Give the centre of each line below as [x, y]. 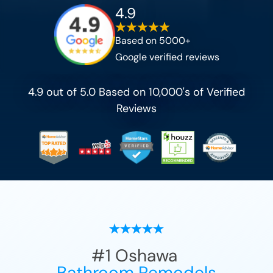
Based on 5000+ [153, 40]
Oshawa [146, 256]
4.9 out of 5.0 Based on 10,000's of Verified [136, 92]
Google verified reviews [167, 57]
